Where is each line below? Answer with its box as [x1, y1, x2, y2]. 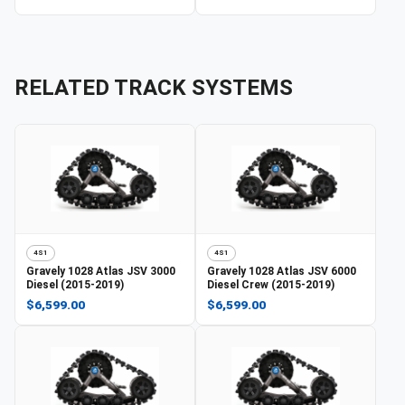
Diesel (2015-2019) [26, 278, 124, 291]
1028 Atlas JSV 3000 [68, 264, 175, 278]
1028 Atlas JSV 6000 [249, 264, 356, 278]
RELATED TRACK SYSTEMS [14, 74, 293, 100]
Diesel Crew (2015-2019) [207, 278, 334, 291]
